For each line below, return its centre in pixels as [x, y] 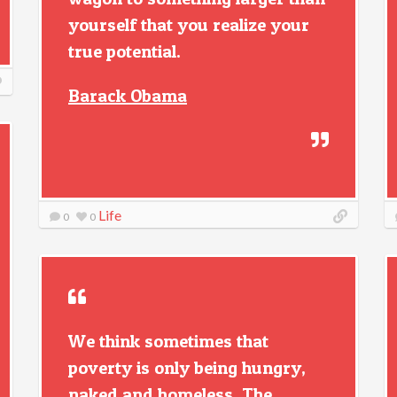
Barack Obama [128, 96]
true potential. [125, 51]
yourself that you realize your [189, 25]
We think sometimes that [168, 341]
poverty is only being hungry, [187, 368]
